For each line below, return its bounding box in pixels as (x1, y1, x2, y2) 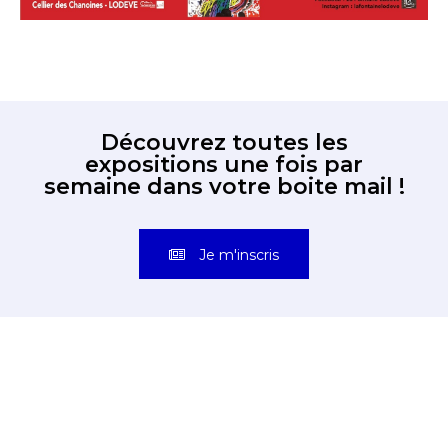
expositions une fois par (85, 151, 363, 179)
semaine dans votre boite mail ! (43, 173, 405, 201)
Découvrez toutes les (100, 129, 348, 157)
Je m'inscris (199, 246, 279, 265)
